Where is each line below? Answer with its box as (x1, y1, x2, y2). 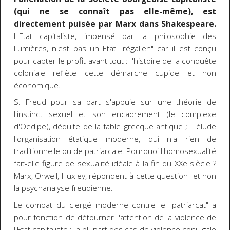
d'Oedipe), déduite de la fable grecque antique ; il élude (13, 121, 217, 132)
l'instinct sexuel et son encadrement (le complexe (13, 109, 217, 120)
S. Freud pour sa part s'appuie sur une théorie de (13, 97, 217, 108)
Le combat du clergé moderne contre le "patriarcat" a (13, 199, 217, 210)
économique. (13, 80, 61, 91)
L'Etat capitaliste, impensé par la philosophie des (13, 30, 217, 42)
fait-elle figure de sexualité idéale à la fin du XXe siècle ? (13, 158, 217, 169)
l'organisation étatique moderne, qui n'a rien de (13, 133, 217, 145)
